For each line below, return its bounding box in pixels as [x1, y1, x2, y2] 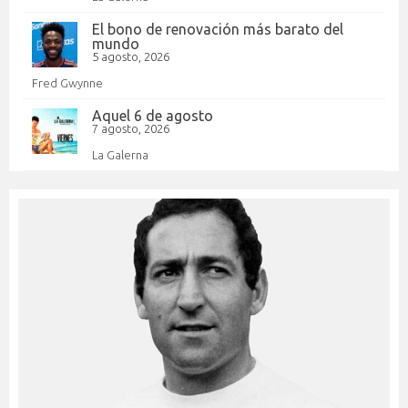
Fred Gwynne [32, 76, 103, 89]
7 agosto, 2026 [92, 121, 169, 135]
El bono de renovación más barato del [92, 20, 343, 37]
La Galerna [92, 148, 148, 161]
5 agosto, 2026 [92, 49, 169, 63]
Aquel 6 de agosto [92, 107, 213, 124]
